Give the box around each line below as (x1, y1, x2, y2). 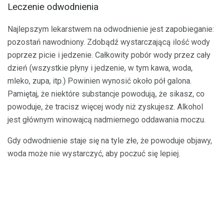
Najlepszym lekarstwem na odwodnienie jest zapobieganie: (7, 24, 214, 34)
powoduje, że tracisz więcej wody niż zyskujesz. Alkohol (7, 102, 203, 112)
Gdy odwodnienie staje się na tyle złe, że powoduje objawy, (7, 136, 212, 146)
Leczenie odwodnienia (7, 1, 99, 13)
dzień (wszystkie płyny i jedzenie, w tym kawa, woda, (7, 63, 193, 73)
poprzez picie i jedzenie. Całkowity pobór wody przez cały (7, 50, 211, 60)
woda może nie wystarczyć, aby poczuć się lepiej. (7, 149, 180, 159)
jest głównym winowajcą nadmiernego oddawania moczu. (7, 115, 206, 125)
